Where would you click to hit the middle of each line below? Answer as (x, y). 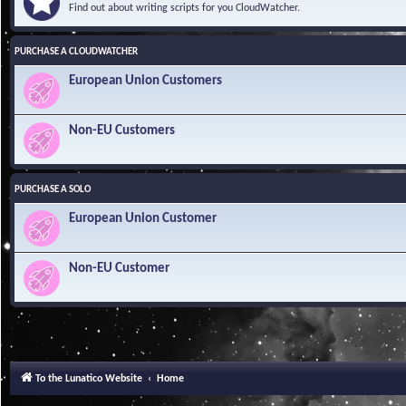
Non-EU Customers (122, 130)
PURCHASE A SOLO (53, 189)
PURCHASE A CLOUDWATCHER (76, 52)
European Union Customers (145, 81)
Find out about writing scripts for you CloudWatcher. (184, 8)
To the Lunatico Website (89, 378)
